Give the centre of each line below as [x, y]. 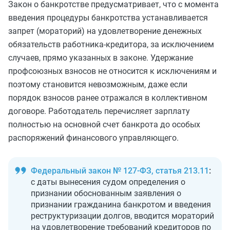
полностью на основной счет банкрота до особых [104, 124]
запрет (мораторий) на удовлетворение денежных [105, 31]
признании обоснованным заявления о [106, 193]
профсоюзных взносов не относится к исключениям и [112, 71]
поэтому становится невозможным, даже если [98, 84]
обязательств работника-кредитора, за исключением [111, 44]
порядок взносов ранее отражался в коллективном [108, 98]
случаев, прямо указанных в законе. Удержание [101, 58]
